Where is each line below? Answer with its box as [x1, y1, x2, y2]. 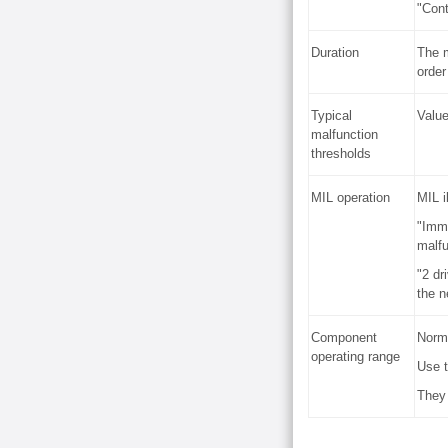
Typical [311, 108, 352, 123]
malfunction [311, 127, 378, 142]
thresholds [311, 146, 371, 161]
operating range [311, 349, 400, 364]
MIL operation [311, 190, 390, 205]
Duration [311, 45, 359, 60]
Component [311, 330, 377, 345]
